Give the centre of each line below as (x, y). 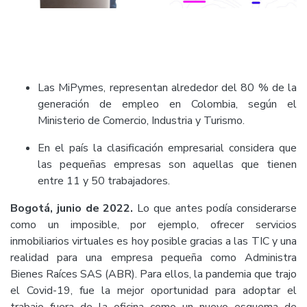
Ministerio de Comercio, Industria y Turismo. (141, 120)
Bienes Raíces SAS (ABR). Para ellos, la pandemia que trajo (153, 274)
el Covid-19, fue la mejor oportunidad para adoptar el (153, 290)
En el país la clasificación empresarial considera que (167, 148)
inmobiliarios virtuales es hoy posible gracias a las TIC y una (153, 241)
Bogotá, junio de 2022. (72, 208)
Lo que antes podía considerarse (215, 208)
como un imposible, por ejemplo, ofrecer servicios (153, 224)
